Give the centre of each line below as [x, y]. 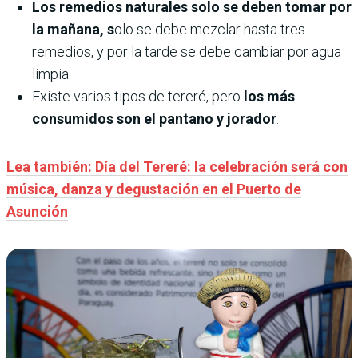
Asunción [37, 212]
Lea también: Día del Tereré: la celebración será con [177, 167]
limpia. [52, 74]
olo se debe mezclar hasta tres [210, 30]
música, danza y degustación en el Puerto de [154, 189]
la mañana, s [73, 30]
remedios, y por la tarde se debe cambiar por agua [187, 52]
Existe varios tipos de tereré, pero [136, 97]
